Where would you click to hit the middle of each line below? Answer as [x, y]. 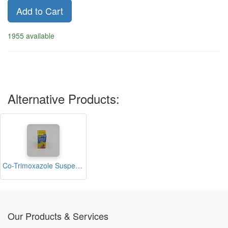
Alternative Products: [64, 98]
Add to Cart [40, 11]
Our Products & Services [58, 216]
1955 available [31, 36]
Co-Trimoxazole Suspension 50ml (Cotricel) [79, 165]
